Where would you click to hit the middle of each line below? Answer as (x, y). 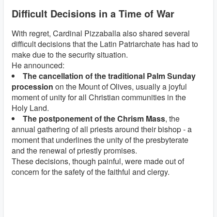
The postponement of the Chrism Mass (94, 119)
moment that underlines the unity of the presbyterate (100, 140)
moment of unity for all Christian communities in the (99, 97)
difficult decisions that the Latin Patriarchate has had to (105, 44)
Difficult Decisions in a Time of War (93, 13)
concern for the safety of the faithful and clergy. (91, 172)
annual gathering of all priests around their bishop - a (102, 129)
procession (32, 87)
